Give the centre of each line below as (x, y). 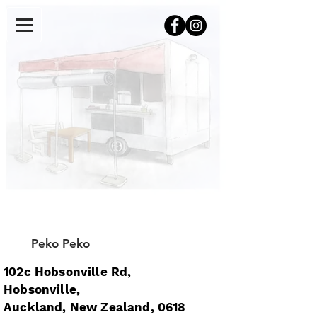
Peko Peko (60, 243)
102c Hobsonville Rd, (68, 272)
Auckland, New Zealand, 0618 (95, 307)
